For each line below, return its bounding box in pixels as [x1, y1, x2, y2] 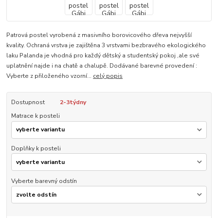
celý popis [93, 72, 123, 80]
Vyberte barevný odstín [11, 177, 77, 185]
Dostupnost [11, 98, 45, 106]
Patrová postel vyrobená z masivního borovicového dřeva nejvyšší [6, 31, 192, 39]
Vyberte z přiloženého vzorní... [6, 72, 93, 80]
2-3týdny [59, 98, 86, 106]
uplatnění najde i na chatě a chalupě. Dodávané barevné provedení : [6, 61, 198, 70]
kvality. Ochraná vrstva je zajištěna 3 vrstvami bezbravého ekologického [6, 41, 206, 49]
